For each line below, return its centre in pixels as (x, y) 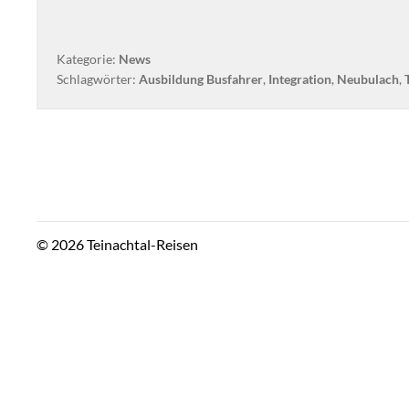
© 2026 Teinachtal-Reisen (118, 244)
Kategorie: (88, 59)
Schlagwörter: (98, 79)
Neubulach (368, 79)
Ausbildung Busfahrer (201, 79)
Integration (300, 79)
